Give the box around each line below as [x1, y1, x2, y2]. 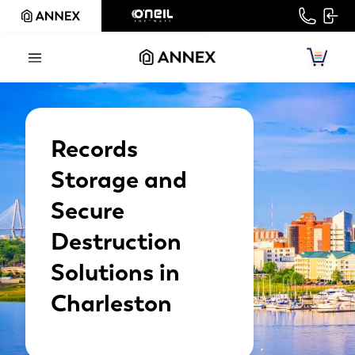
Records [51, 133, 138, 164]
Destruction [51, 226, 181, 257]
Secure [51, 195, 124, 226]
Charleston [51, 288, 172, 319]
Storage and [51, 164, 187, 195]
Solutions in [51, 257, 180, 288]
